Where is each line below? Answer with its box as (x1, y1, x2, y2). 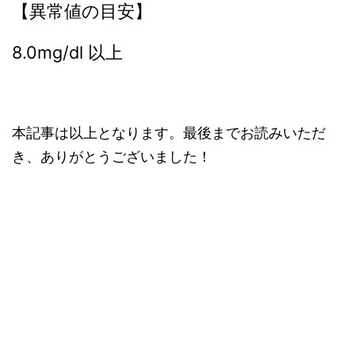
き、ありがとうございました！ (12, 148, 212, 165)
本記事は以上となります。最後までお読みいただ (12, 124, 326, 141)
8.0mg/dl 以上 (12, 42, 123, 63)
